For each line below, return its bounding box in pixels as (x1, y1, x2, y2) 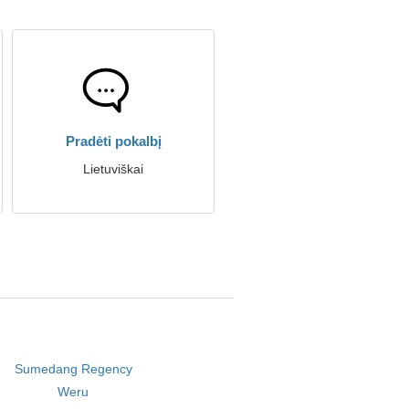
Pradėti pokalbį (65, 133, 162, 149)
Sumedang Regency (14, 362, 132, 376)
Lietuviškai (83, 162, 143, 176)
